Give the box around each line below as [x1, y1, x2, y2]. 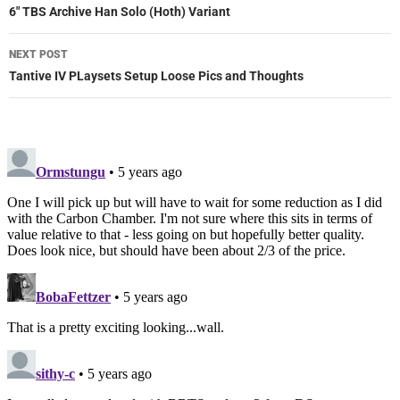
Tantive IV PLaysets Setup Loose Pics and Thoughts [9, 69, 304, 84]
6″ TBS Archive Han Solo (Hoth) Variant [9, 4, 230, 20]
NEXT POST [9, 48, 68, 62]
